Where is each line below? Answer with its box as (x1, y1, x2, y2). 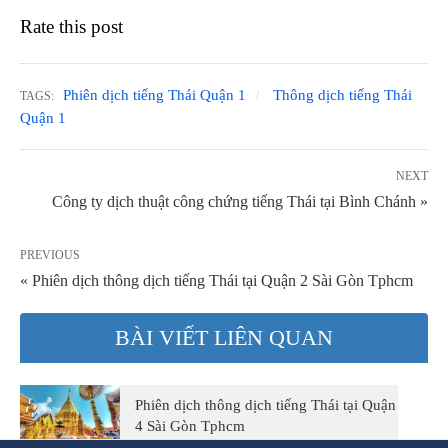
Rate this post (20, 15, 123, 37)
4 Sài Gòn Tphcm (135, 417, 245, 434)
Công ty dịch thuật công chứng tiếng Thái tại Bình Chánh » (52, 192, 428, 210)
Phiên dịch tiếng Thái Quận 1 (63, 86, 246, 103)
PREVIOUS (20, 247, 80, 262)
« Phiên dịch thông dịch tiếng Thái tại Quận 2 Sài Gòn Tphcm (20, 271, 413, 289)
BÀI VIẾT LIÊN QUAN (115, 324, 333, 350)
